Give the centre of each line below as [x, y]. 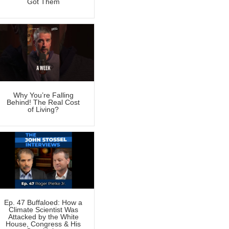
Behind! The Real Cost [43, 102]
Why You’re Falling [43, 95]
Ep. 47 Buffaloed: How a [43, 202]
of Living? [43, 109]
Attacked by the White [43, 216]
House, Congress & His [43, 224]
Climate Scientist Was [43, 209]
